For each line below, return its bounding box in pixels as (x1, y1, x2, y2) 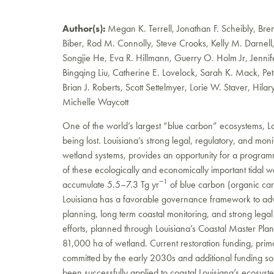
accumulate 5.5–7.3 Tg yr (62, 178, 159, 191)
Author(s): (62, 22, 105, 35)
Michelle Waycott (62, 95, 128, 108)
